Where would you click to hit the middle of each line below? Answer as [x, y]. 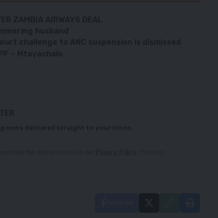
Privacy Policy [116, 152]
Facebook [119, 203]
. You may [151, 152]
